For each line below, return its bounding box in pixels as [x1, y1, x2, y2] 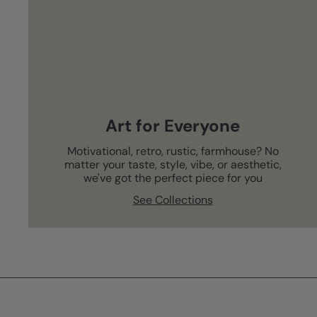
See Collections [132, 192, 213, 207]
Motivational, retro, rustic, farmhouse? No [67, 143, 279, 158]
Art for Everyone [105, 114, 240, 137]
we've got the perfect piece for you [83, 170, 263, 185]
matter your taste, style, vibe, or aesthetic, [64, 156, 282, 172]
